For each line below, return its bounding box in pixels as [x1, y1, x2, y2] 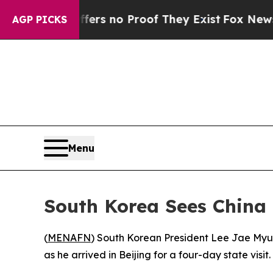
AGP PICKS [12, 13, 67, 26]
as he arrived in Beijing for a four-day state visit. [44, 248, 271, 261]
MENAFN [48, 231, 91, 244]
